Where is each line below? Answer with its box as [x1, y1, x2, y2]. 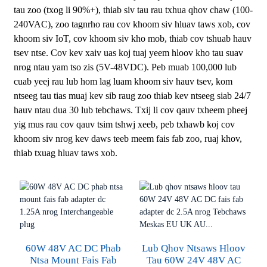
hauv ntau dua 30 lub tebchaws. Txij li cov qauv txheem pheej [13, 105, 247, 115]
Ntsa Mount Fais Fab [30, 254, 117, 266]
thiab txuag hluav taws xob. [13, 148, 117, 158]
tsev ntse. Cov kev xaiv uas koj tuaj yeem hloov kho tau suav [13, 48, 243, 58]
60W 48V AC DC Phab [26, 243, 122, 254]
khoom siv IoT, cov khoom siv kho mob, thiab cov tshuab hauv [13, 33, 252, 44]
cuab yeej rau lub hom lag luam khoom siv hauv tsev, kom [13, 76, 232, 86]
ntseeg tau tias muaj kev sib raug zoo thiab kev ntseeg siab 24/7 [13, 91, 251, 101]
